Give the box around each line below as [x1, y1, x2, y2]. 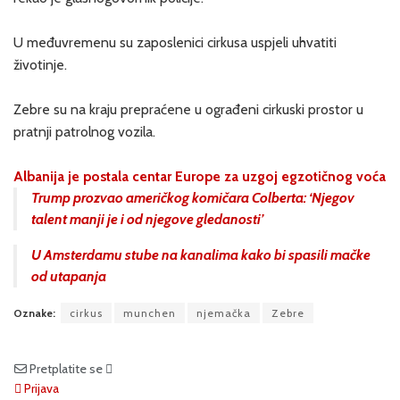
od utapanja [31, 267, 106, 285]
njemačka [196, 305, 251, 320]
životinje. [13, 55, 67, 73]
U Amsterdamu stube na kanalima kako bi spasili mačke [31, 246, 371, 263]
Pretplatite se [29, 360, 103, 377]
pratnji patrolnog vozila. [13, 122, 159, 140]
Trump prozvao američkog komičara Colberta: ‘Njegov [31, 188, 354, 206]
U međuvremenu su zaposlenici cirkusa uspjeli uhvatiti [13, 33, 337, 51]
